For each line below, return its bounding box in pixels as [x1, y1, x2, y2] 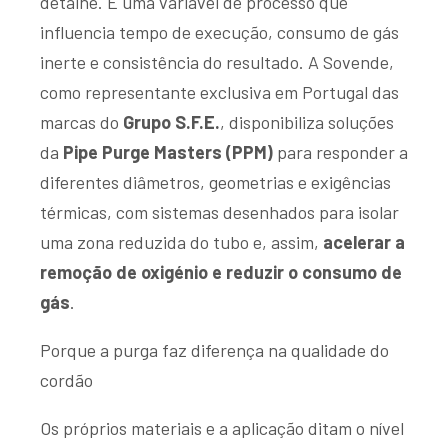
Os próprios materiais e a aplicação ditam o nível [40, 416, 404, 439]
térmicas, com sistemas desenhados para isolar [40, 200, 399, 223]
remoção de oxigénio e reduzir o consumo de [40, 260, 402, 283]
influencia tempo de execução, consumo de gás [40, 20, 399, 43]
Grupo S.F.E [123, 110, 215, 133]
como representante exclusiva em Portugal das [40, 80, 399, 103]
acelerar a [323, 230, 405, 253]
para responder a [273, 140, 408, 163]
